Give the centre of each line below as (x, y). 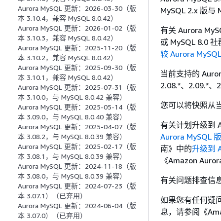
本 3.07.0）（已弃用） (52, 216)
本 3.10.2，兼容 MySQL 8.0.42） (68, 58)
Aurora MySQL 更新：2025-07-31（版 (77, 87)
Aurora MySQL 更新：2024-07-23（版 (77, 186)
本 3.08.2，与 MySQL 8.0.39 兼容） (72, 137)
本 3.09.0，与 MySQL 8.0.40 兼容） (72, 117)
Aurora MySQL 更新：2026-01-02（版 (77, 28)
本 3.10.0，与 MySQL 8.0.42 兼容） (72, 97)
